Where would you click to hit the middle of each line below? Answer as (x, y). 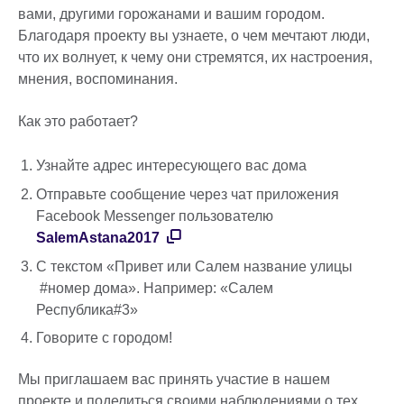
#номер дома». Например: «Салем (155, 288)
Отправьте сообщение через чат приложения (188, 194)
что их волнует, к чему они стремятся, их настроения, (195, 57)
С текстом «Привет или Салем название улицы (194, 266)
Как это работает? (80, 121)
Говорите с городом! (104, 338)
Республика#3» (89, 309)
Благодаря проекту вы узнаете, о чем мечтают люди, (194, 35)
